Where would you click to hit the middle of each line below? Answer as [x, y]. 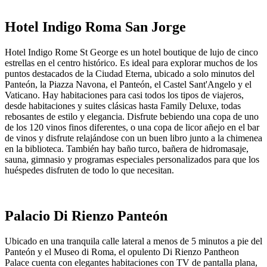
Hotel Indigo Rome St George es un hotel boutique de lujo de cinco [131, 52]
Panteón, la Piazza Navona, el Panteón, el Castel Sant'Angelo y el [128, 85]
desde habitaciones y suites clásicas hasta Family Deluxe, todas [123, 106]
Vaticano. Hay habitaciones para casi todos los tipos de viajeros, [124, 95]
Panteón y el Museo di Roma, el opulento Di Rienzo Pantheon [122, 252]
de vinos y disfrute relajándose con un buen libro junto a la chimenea [133, 138]
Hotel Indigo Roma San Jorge [95, 27]
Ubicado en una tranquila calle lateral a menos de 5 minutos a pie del [133, 241]
